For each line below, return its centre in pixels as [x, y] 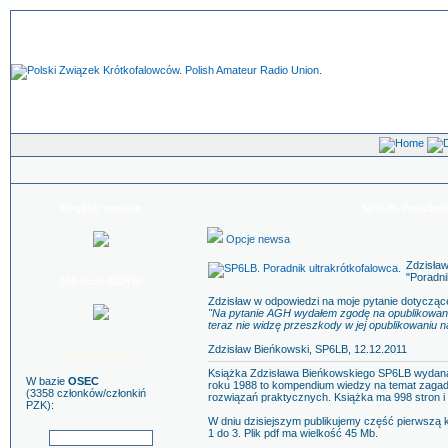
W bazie [47, 381]
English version [101, 208]
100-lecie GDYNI [101, 281]
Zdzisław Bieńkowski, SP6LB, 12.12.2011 [307, 349]
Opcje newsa [256, 239]
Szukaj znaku [101, 354]
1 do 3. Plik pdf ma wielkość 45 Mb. [293, 433]
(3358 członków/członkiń [86, 393]
